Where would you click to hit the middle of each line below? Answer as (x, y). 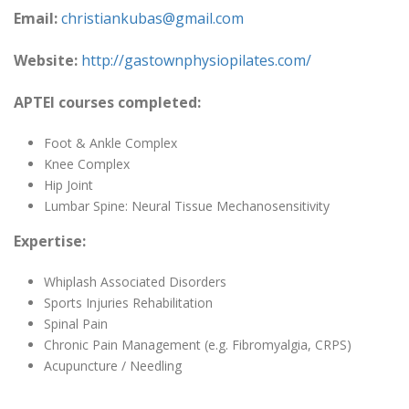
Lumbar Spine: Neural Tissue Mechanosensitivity (186, 206)
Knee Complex (86, 164)
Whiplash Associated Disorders (135, 282)
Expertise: (50, 241)
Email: (36, 18)
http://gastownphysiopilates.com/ (196, 60)
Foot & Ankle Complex (110, 143)
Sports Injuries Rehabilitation (128, 303)
